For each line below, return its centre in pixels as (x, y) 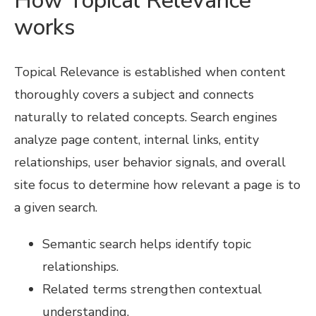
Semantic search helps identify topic (147, 244)
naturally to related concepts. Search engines (146, 117)
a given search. (56, 207)
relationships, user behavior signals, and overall (150, 162)
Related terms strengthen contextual (152, 290)
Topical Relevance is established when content (150, 72)
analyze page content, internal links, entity (136, 139)
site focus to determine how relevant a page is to (157, 184)
